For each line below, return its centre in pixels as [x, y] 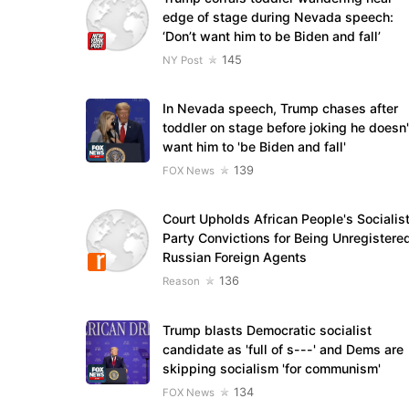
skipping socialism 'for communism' [271, 368]
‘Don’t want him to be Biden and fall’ [271, 36]
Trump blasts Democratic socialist [267, 330]
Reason [181, 282]
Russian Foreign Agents [234, 257]
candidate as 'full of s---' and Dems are [283, 349]
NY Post [182, 60]
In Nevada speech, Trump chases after [280, 109]
